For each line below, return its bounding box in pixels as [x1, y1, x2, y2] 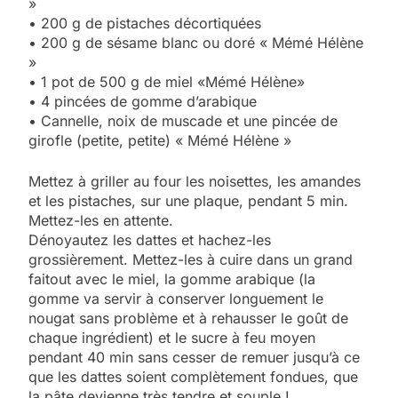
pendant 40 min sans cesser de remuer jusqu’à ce [28, 347, 360, 366]
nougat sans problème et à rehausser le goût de [28, 308, 348, 327]
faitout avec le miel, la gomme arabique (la [28, 269, 315, 288]
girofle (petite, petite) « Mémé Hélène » [28, 131, 291, 149]
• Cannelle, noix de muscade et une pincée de [28, 111, 338, 130]
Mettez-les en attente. [28, 211, 178, 229]
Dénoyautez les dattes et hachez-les [28, 230, 271, 249]
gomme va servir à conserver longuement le [28, 289, 323, 307]
